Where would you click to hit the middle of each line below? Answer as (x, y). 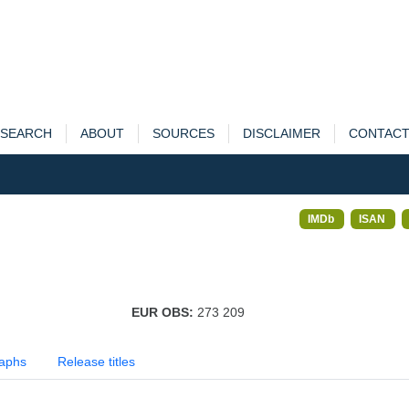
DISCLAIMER (281, 133)
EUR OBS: (164, 312)
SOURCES (183, 133)
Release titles (96, 362)
